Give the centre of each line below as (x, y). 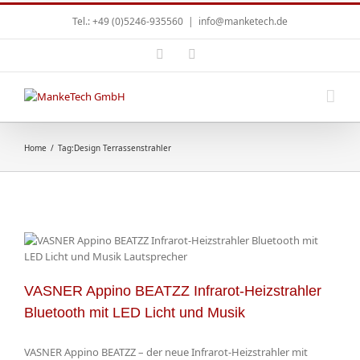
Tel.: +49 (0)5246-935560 (128, 21)
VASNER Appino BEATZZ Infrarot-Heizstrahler (173, 291)
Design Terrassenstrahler (123, 148)
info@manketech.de (243, 21)
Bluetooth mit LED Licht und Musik (135, 313)
